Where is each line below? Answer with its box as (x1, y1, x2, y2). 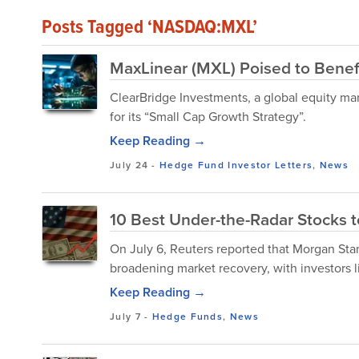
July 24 (110, 158, 149, 171)
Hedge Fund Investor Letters (159, 158, 313, 171)
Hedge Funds (151, 309, 224, 323)
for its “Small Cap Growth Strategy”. (110, 107, 306, 125)
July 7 (110, 309, 141, 323)
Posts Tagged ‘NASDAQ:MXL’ (42, 12, 257, 41)
